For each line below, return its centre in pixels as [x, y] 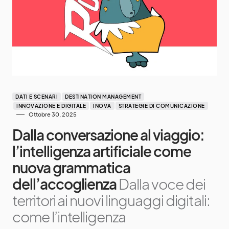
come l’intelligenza [69, 216]
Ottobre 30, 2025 [53, 114]
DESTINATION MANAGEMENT [103, 96]
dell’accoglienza [65, 184]
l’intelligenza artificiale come [102, 151]
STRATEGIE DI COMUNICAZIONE [162, 106]
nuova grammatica [72, 167]
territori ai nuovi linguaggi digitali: [111, 200]
